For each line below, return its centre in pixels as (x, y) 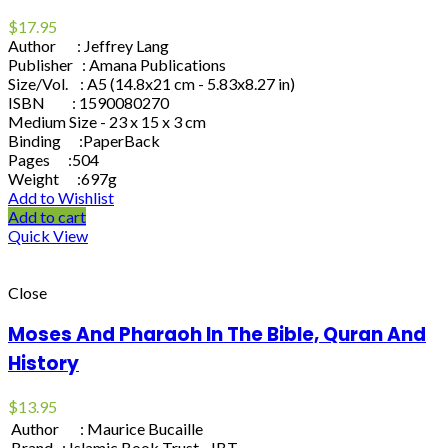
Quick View (48, 235)
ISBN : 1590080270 (88, 102)
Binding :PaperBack (84, 140)
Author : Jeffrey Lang (88, 45)
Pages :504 (53, 159)
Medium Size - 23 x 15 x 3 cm (107, 121)
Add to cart (47, 216)
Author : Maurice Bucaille (107, 429)
